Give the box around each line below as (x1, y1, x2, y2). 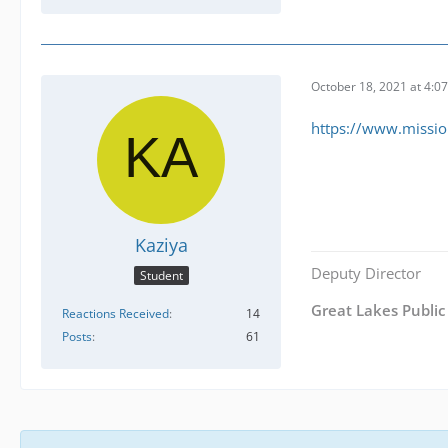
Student (139, 266, 183, 284)
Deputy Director (311, 262, 421, 283)
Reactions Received (62, 304, 169, 322)
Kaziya (134, 233, 188, 258)
